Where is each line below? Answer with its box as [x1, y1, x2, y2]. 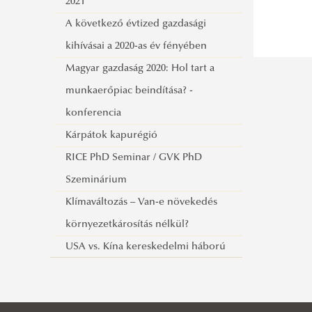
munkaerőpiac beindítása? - [65, 86, 194, 97]
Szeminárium [65, 175, 127, 186]
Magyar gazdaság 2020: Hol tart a [65, 63, 215, 75]
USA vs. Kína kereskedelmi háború [65, 242, 226, 253]
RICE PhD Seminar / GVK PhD [65, 153, 203, 164]
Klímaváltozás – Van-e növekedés [65, 197, 218, 208]
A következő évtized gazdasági [65, 19, 207, 30]
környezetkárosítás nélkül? [65, 219, 189, 231]
